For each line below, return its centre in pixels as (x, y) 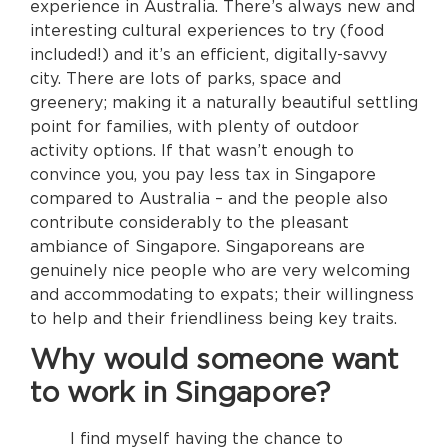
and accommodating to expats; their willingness (222, 294)
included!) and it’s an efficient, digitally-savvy (208, 54)
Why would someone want (214, 361)
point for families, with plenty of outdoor (194, 126)
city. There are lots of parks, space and (185, 78)
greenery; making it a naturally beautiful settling (224, 102)
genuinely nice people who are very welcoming (220, 270)
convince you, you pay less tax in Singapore (203, 174)
